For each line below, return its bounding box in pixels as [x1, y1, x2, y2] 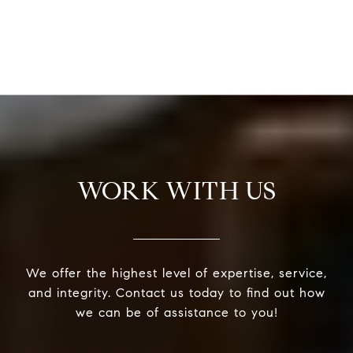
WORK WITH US [76, 175, 277, 207]
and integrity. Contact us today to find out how [28, 285, 325, 301]
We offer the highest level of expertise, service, [26, 266, 327, 281]
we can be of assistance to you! [75, 305, 278, 321]
